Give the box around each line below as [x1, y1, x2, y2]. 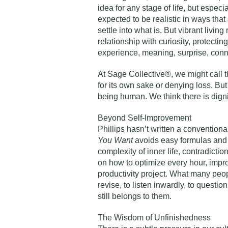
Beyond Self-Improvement [98, 113, 191, 122]
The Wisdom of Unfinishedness [98, 213, 211, 222]
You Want [98, 136, 133, 145]
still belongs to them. [98, 192, 172, 201]
